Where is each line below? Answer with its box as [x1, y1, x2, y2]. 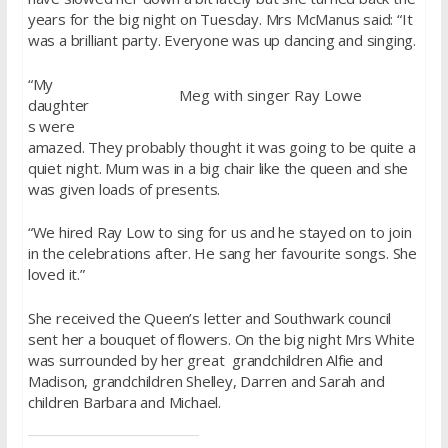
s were [27, 115, 75, 136]
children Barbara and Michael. [27, 391, 221, 412]
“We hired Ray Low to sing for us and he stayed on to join [27, 222, 412, 242]
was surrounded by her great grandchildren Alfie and [27, 349, 383, 370]
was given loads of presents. [27, 178, 221, 199]
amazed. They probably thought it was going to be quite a [27, 136, 416, 157]
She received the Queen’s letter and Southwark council [27, 307, 392, 328]
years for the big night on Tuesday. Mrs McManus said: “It [27, 9, 413, 29]
